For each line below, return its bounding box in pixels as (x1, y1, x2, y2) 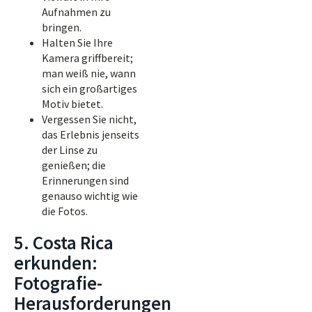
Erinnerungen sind (42, 173, 129, 187)
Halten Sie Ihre (42, 36, 113, 49)
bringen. (42, 20, 81, 34)
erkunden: (14, 251, 97, 274)
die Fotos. (42, 204, 88, 218)
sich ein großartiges (42, 81, 137, 95)
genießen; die (42, 158, 106, 172)
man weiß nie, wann (42, 66, 136, 80)
